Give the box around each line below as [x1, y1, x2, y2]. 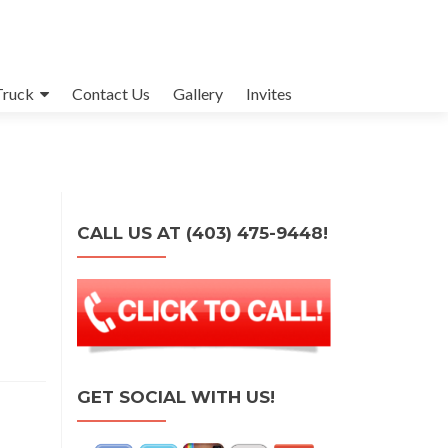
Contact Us [72, 84, 150, 103]
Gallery [173, 84, 223, 103]
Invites [246, 84, 292, 103]
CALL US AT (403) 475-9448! [77, 223, 328, 243]
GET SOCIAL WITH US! [77, 387, 275, 408]
